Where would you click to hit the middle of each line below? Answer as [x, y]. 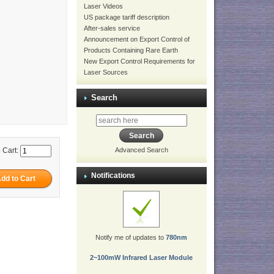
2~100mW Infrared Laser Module [142, 258]
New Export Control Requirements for [139, 61]
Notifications [113, 176]
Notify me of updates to [131, 238]
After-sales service [112, 28]
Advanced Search [141, 150]
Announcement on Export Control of [136, 39]
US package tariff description [126, 17]
